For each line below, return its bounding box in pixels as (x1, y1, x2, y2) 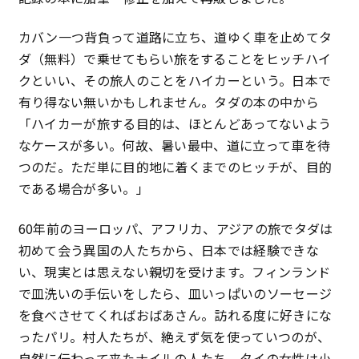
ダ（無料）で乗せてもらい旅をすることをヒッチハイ (18, 49, 332, 69)
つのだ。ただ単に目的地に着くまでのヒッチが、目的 (18, 157, 333, 177)
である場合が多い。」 (18, 179, 149, 199)
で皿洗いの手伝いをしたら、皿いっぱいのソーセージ (18, 284, 333, 304)
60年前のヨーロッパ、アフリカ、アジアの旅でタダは (18, 219, 333, 239)
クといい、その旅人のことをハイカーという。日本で (18, 71, 332, 91)
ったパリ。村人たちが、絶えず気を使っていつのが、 (18, 327, 331, 347)
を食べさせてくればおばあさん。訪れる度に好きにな (18, 305, 333, 325)
